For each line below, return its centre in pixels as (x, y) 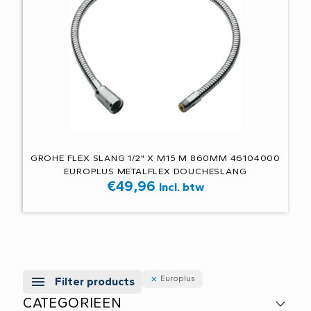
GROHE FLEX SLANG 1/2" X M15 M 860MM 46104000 (155, 158)
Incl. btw (182, 187)
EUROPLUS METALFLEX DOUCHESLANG (155, 171)
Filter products (95, 281)
